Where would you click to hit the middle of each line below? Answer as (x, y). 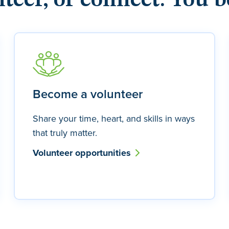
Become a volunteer (88, 94)
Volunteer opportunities (83, 153)
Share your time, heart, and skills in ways (114, 118)
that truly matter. (65, 133)
